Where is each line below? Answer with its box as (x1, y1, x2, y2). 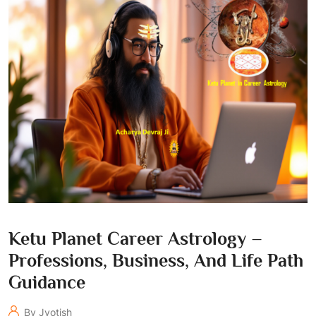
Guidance (8, 272, 85, 293)
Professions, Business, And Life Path (8, 250, 303, 271)
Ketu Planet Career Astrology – (8, 229, 262, 249)
